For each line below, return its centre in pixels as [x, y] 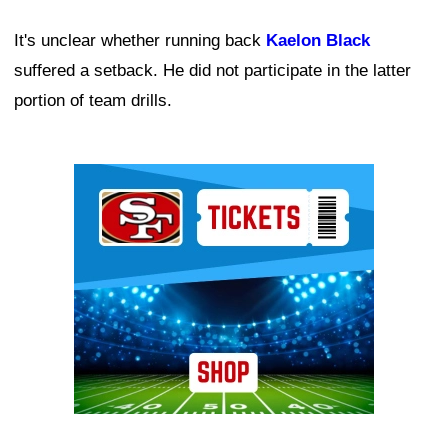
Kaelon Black [318, 40]
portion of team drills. [93, 100]
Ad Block [107, 178]
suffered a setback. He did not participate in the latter [212, 70]
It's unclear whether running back [140, 40]
